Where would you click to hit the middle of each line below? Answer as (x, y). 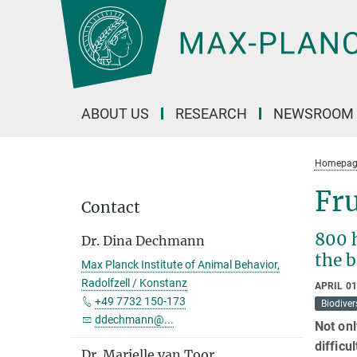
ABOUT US (115, 114)
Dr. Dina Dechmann (143, 241)
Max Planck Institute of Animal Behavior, (180, 265)
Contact (111, 207)
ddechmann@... (134, 320)
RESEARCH (211, 114)
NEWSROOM (314, 114)
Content (26, 36)
